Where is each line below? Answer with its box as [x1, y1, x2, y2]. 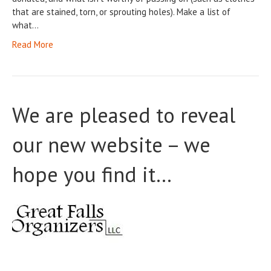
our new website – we [12, 131, 211, 159]
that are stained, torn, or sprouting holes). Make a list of [12, 6, 230, 18]
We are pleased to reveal [12, 101, 235, 129]
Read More [12, 39, 53, 51]
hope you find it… [12, 160, 172, 189]
